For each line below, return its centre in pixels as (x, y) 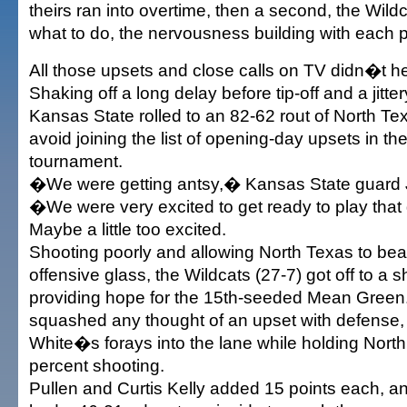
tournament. (76, 161)
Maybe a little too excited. (128, 229)
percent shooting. (97, 365)
